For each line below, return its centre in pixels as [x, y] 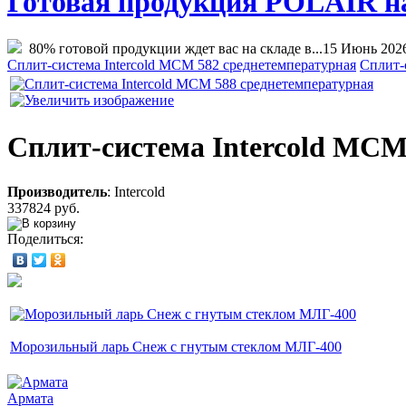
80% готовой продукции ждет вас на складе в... [172, 48]
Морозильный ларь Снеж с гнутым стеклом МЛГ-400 [176, 346]
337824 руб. [43, 208]
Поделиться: [45, 238]
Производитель [57, 191]
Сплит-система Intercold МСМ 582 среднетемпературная [182, 64]
